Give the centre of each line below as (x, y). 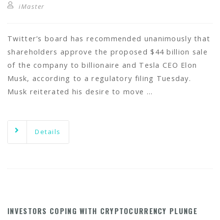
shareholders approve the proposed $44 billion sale (108, 52)
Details (48, 132)
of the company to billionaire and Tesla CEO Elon (102, 65)
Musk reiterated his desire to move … (80, 92)
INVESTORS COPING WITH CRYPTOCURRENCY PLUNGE (104, 211)
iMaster (32, 6)
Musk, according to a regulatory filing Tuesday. (99, 78)
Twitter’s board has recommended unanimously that (109, 39)
